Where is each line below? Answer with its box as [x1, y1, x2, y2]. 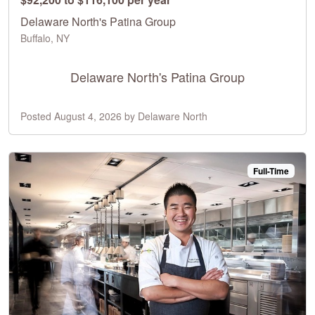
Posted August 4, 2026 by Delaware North [20, 108, 207, 123]
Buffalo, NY [20, 30, 70, 45]
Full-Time [253, 164, 290, 177]
